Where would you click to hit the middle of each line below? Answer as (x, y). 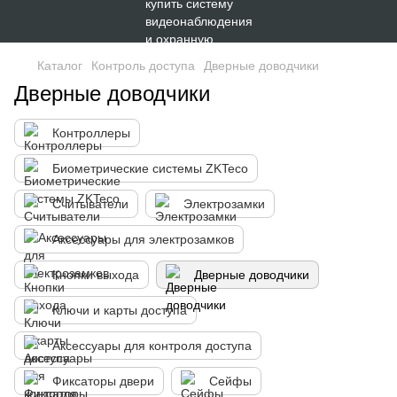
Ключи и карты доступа (120, 310)
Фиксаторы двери (103, 381)
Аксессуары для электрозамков (143, 239)
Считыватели (90, 204)
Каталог (60, 66)
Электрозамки (224, 204)
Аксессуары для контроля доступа (152, 346)
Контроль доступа (143, 66)
